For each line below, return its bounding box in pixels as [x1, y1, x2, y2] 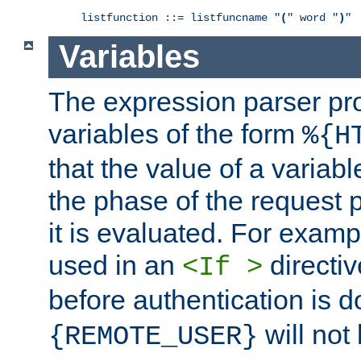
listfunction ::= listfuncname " [81, 10, 280, 24]
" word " [287, 10, 338, 24]
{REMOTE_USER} [48, 322, 258, 353]
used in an [48, 250, 182, 281]
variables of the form [48, 118, 302, 150]
